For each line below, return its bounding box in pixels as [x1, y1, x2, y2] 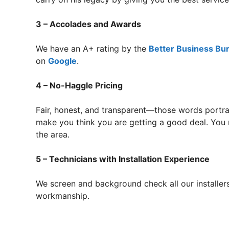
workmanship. [36, 191, 89, 201]
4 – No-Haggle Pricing [36, 80, 123, 90]
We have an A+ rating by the [36, 43, 149, 54]
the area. [36, 129, 72, 140]
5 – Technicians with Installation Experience [36, 154, 210, 164]
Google [48, 56, 77, 66]
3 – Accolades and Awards [36, 19, 141, 29]
